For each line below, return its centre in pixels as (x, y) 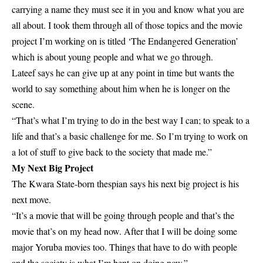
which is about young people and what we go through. (112, 56)
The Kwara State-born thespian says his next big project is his (125, 183)
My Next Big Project (53, 167)
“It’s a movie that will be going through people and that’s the (123, 215)
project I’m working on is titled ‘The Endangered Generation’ (125, 41)
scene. (23, 104)
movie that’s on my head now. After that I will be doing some (124, 231)
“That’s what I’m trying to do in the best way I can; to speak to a (131, 120)
